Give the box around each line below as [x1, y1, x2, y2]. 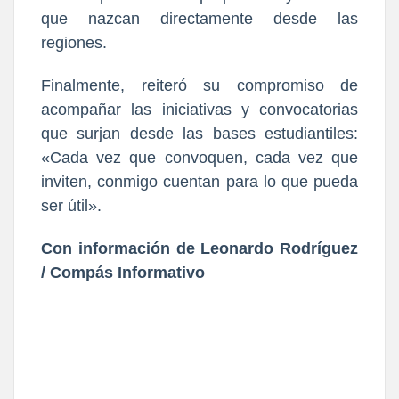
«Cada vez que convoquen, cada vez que [41, 148, 358, 167]
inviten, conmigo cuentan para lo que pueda [41, 172, 358, 191]
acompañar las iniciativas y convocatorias [41, 100, 358, 118]
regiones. [41, 33, 107, 52]
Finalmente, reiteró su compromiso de [41, 76, 358, 94]
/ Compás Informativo [41, 263, 205, 281]
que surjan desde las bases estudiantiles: [41, 124, 358, 142]
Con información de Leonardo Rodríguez [41, 239, 358, 257]
